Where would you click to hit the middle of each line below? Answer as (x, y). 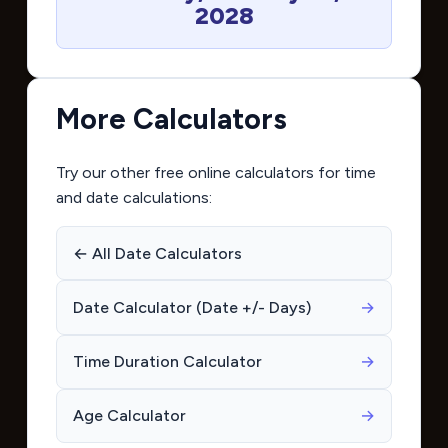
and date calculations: (133, 198)
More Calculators (171, 119)
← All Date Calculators (157, 253)
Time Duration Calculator (167, 362)
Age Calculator (129, 416)
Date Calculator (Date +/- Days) (191, 308)
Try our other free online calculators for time (215, 173)
